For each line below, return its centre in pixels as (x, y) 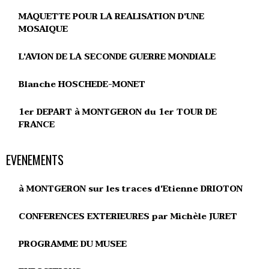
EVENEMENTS (35, 160)
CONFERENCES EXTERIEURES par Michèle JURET (128, 216)
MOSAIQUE (43, 29)
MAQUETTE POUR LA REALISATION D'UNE (111, 17)
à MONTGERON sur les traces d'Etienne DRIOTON (131, 189)
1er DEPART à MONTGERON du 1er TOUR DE (118, 112)
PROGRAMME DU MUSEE (73, 244)
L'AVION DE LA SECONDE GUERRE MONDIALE (117, 57)
